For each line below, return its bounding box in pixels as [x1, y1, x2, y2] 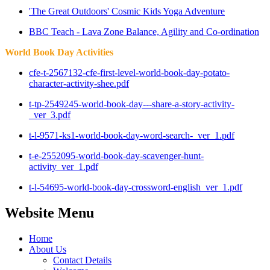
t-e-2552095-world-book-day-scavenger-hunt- [29, 150, 204, 161]
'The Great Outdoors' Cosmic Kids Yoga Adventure [29, 5, 225, 16]
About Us [29, 243, 66, 254]
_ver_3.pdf [29, 109, 71, 120]
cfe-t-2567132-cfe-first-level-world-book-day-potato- [29, 67, 230, 78]
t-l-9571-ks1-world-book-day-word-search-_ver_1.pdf [29, 130, 234, 140]
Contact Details [53, 254, 111, 265]
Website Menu [5, 204, 94, 221]
